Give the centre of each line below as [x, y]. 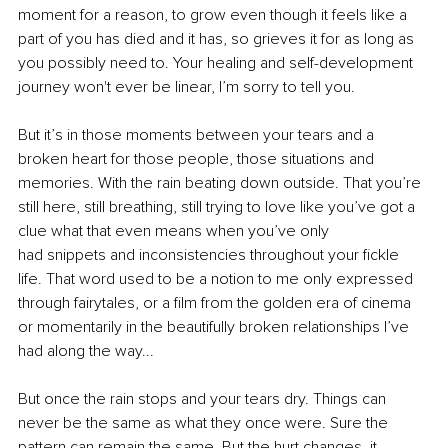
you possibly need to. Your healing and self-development [217, 62]
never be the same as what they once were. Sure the [205, 422]
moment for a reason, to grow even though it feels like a [214, 14]
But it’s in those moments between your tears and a [198, 134]
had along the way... [86, 350]
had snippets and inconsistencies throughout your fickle [210, 254]
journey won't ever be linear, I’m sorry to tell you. [186, 86]
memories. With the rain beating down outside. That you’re [221, 182]
